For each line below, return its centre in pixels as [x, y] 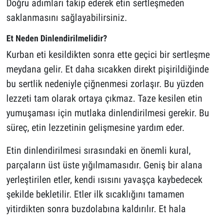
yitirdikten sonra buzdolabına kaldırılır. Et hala [96, 209]
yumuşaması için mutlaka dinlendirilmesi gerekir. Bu [108, 113]
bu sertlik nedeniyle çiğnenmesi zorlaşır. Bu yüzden [105, 84]
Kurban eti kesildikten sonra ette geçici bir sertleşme [108, 55]
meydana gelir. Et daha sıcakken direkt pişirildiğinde [107, 69]
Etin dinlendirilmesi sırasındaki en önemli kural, [98, 151]
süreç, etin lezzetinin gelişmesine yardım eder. [95, 128]
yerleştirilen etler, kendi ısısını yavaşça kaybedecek [104, 180]
